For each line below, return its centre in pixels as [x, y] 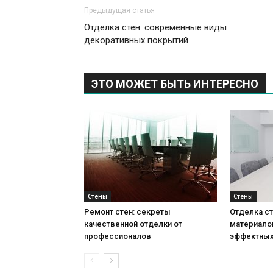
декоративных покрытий [136, 41]
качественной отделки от [133, 224]
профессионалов [118, 236]
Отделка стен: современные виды [155, 28]
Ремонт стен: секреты [127, 212]
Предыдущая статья [119, 11]
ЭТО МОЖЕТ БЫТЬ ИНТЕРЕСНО [175, 84]
